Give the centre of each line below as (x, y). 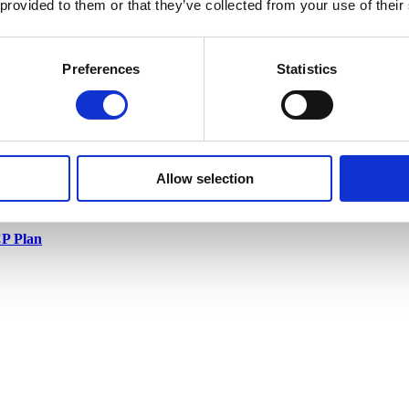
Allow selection (204, 178)
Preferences (101, 68)
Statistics (307, 68)
